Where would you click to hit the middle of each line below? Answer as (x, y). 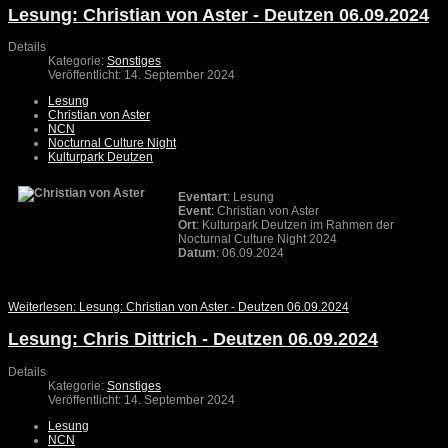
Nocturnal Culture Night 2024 (262, 239)
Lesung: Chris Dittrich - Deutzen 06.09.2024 (193, 339)
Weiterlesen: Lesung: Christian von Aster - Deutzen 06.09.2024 (178, 307)
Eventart (202, 197)
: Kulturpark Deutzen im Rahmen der (295, 225)
